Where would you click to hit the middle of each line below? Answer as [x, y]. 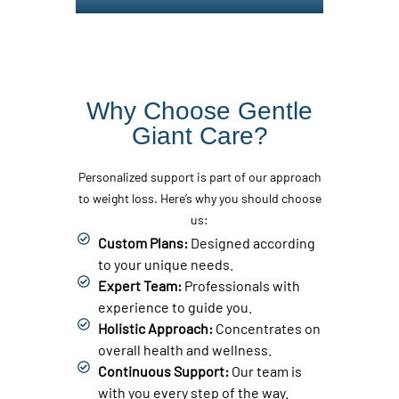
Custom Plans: [144, 242]
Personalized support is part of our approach [199, 176]
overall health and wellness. [184, 349]
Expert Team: [141, 285]
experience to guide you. [175, 306]
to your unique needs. [165, 264]
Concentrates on [268, 328]
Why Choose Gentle [199, 110]
